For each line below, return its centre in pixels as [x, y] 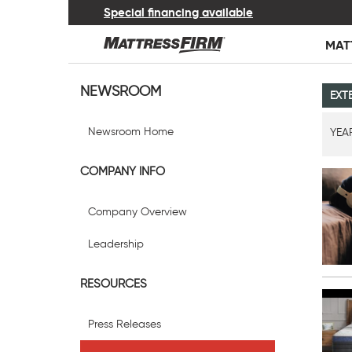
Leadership [116, 244]
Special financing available [178, 12]
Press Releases [125, 324]
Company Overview [137, 212]
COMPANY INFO [123, 171]
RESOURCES [114, 284]
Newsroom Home [131, 132]
